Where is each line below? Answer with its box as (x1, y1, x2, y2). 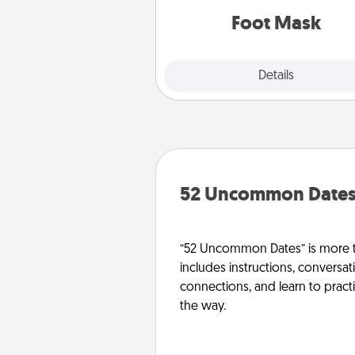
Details (258, 70, 294, 82)
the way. (180, 300, 226, 313)
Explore (197, 67, 241, 84)
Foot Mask (231, 10, 321, 36)
